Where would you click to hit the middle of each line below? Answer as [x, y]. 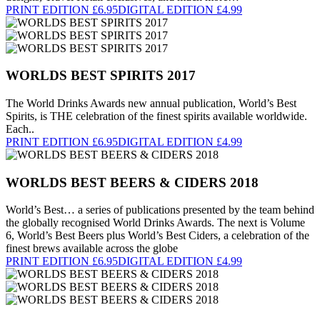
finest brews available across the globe [92, 249]
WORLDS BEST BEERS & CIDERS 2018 [132, 182]
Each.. [20, 129]
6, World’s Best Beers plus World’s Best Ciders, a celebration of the [157, 236]
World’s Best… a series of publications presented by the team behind [160, 210]
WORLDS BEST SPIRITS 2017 [101, 76]
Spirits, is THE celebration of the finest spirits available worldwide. [156, 116]
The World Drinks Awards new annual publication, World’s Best [151, 103]
